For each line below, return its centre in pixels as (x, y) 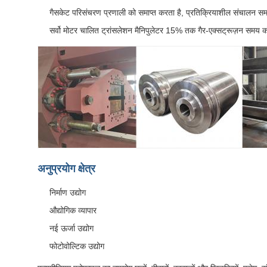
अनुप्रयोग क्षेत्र (66, 169)
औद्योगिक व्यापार (73, 210)
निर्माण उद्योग (68, 193)
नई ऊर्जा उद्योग (72, 228)
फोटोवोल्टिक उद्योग (77, 246)
